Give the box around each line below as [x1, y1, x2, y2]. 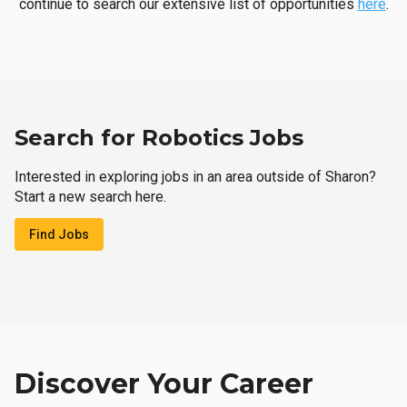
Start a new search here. [15, 188, 166, 205]
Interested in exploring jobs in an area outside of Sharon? [15, 168, 376, 185]
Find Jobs [29, 227, 89, 242]
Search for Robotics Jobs [15, 124, 303, 151]
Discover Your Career [15, 367, 313, 401]
